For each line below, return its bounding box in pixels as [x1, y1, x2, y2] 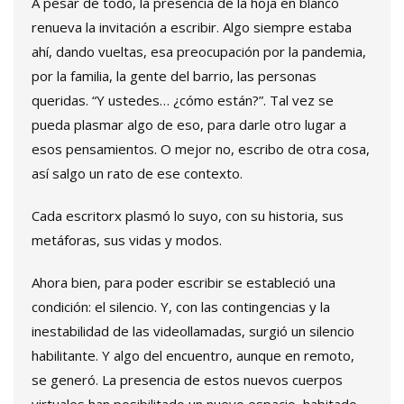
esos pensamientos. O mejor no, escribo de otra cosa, [32, 140, 370, 159]
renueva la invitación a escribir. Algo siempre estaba [32, 18, 352, 37]
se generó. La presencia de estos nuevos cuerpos [32, 371, 343, 390]
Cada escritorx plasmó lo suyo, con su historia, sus [32, 207, 344, 225]
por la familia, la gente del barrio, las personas [32, 67, 317, 86]
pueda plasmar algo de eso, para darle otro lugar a [32, 115, 346, 134]
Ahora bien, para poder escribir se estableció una [32, 273, 335, 292]
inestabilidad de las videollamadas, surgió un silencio [32, 322, 354, 341]
